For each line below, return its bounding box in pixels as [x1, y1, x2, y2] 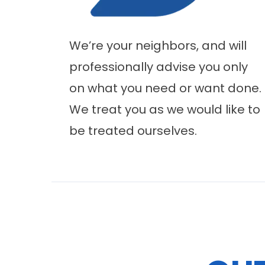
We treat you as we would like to [69, 101, 260, 118]
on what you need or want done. [69, 80, 261, 96]
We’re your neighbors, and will [69, 37, 247, 54]
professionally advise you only [69, 59, 248, 75]
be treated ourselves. [69, 122, 197, 139]
